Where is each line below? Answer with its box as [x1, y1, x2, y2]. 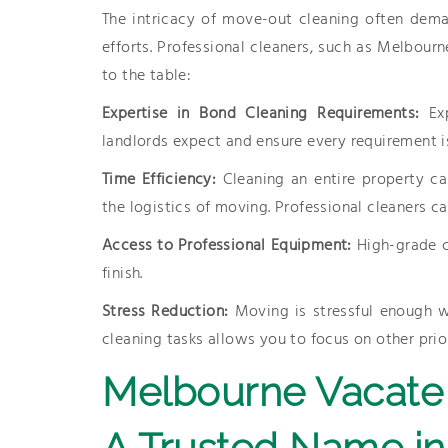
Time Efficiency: [102, 167, 223, 193]
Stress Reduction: [102, 299, 235, 325]
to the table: [102, 63, 192, 89]
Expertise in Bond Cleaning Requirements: [102, 101, 429, 127]
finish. [102, 261, 143, 287]
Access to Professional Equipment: [102, 233, 357, 259]
